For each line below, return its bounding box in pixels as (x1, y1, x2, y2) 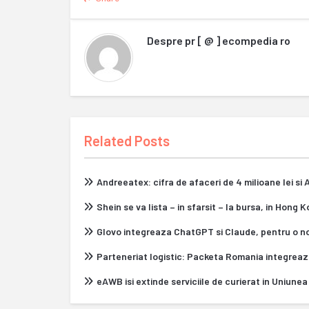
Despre (147, 34, 185, 47)
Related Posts (84, 132, 170, 149)
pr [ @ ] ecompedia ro (185, 34, 290, 47)
